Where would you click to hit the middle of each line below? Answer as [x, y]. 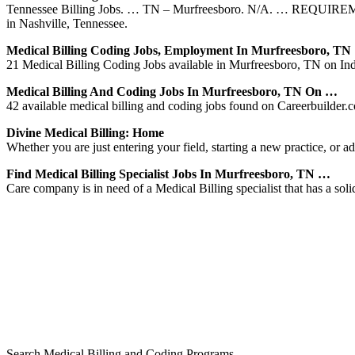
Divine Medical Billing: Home [85, 132]
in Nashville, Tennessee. [67, 23]
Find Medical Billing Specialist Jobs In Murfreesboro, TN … [168, 174]
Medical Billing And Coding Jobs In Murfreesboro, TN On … [172, 91]
